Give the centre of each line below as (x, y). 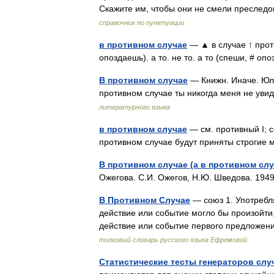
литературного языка (135, 107)
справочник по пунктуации (142, 23)
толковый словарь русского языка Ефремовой (173, 240)
